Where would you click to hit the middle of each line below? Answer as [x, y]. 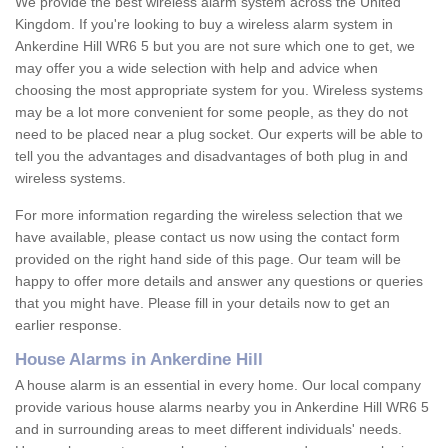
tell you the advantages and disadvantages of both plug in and [211, 156]
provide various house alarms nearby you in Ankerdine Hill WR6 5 [222, 407]
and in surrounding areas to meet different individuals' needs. [208, 429]
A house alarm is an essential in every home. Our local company [218, 385]
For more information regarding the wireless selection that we [209, 215]
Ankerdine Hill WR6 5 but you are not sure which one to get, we [215, 46]
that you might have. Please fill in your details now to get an [202, 303]
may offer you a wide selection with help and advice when [196, 68]
